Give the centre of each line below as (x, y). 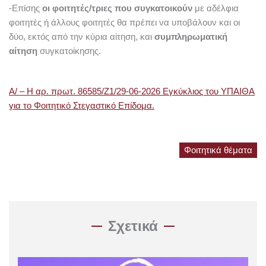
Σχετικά (133, 226)
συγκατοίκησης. (69, 51)
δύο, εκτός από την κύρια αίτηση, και (82, 37)
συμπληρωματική (191, 37)
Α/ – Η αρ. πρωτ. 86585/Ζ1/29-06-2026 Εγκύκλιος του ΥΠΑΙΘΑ (132, 92)
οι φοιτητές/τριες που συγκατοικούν (117, 9)
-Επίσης (26, 9)
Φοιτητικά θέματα (218, 151)
